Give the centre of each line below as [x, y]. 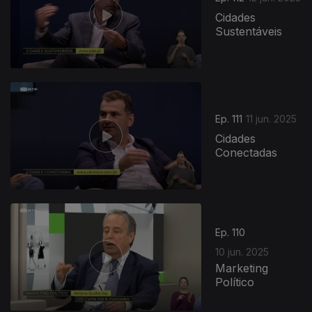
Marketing [242, 268]
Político [235, 282]
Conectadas [247, 153]
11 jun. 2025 [272, 119]
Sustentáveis [249, 32]
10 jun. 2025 [242, 251]
